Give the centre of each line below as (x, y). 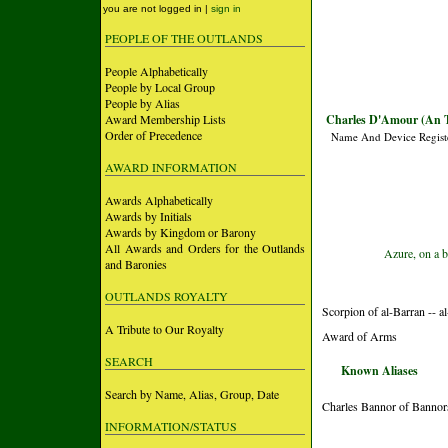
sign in (226, 8)
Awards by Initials (148, 216)
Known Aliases (379, 370)
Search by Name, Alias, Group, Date (192, 394)
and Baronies (136, 264)
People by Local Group (160, 87)
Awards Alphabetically (159, 200)
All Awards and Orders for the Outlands (205, 248)
